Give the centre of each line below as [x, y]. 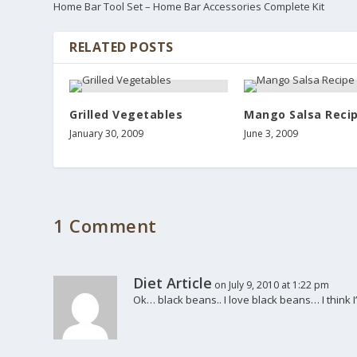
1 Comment [105, 225]
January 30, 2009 [107, 133]
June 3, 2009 [271, 133]
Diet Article [173, 282]
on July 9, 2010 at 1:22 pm [272, 284]
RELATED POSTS [122, 47]
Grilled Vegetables [126, 114]
